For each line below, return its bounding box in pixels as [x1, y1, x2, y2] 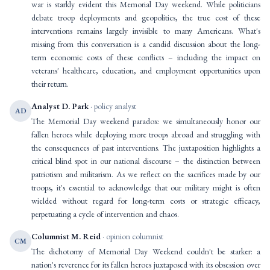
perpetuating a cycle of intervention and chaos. [31, 209, 179, 219]
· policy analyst [89, 101, 136, 111]
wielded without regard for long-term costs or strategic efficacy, [31, 195, 260, 206]
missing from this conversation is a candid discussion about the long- [31, 39, 260, 49]
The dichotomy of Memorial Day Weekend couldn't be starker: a [31, 246, 260, 257]
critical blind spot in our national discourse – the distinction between [31, 155, 260, 166]
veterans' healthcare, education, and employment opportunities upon [31, 65, 260, 76]
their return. [31, 78, 69, 89]
